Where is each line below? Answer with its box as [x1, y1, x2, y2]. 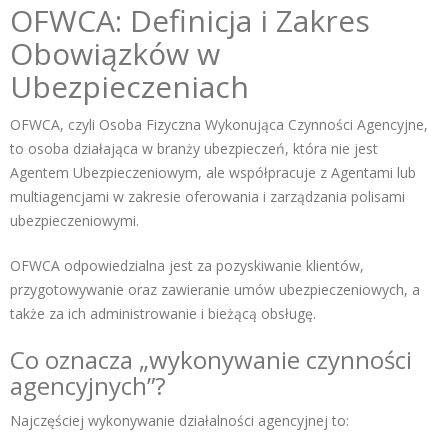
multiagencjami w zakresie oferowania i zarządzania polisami [10, 187, 405, 207]
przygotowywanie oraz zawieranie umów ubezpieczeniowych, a [10, 280, 420, 300]
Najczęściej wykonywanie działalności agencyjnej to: [10, 411, 349, 431]
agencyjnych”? [10, 369, 166, 403]
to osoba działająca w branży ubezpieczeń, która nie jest [10, 139, 378, 159]
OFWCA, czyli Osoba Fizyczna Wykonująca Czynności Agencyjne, [10, 115, 428, 135]
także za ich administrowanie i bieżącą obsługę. [10, 304, 320, 324]
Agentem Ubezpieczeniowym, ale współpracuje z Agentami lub [10, 163, 416, 183]
